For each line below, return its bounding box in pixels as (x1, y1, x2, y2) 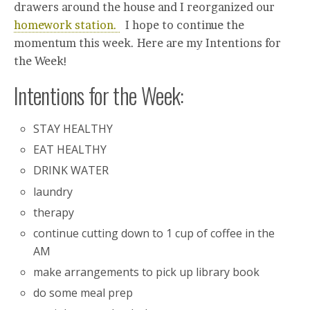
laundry (33, 183, 73, 199)
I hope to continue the (120, 18, 244, 32)
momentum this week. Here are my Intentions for (14, 36, 281, 50)
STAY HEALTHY (33, 121, 113, 136)
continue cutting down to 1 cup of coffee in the (33, 225, 275, 241)
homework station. (14, 18, 120, 32)
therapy (33, 204, 75, 220)
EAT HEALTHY (33, 142, 107, 158)
